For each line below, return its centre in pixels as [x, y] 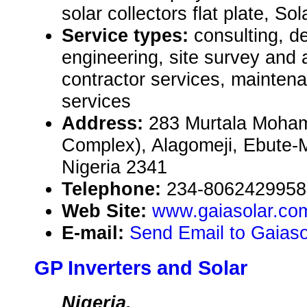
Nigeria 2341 [114, 167]
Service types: [128, 36]
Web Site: [107, 211]
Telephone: [114, 189]
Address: [105, 123]
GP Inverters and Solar [141, 268]
